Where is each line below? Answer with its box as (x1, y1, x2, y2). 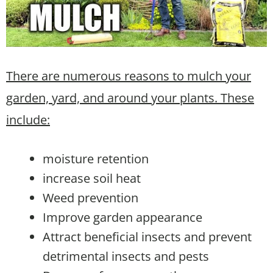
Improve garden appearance (43, 208, 202, 225)
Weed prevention (43, 189, 138, 206)
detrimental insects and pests (43, 247, 209, 264)
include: (6, 111, 50, 128)
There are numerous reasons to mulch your (6, 67, 251, 84)
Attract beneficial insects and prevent (43, 228, 252, 245)
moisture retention (43, 150, 149, 167)
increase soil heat (43, 169, 141, 186)
